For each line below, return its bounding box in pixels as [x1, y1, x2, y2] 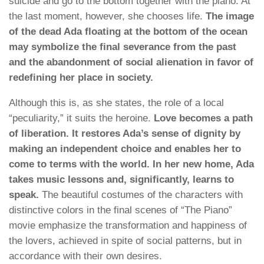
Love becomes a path [154, 112, 253, 124]
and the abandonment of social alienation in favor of [9, 56, 253, 68]
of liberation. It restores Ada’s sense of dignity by [9, 127, 240, 139]
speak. [9, 189, 39, 200]
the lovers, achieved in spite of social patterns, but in [9, 235, 242, 246]
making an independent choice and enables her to [9, 143, 241, 154]
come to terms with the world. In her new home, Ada [9, 158, 254, 170]
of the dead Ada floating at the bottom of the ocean [9, 25, 247, 37]
